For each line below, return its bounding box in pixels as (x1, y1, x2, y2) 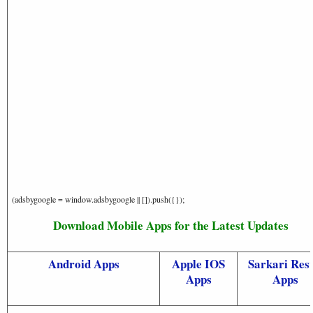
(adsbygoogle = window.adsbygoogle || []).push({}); (12, 193, 184, 205)
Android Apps (48, 254, 119, 272)
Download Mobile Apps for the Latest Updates (52, 216, 289, 234)
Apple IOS (172, 254, 225, 272)
